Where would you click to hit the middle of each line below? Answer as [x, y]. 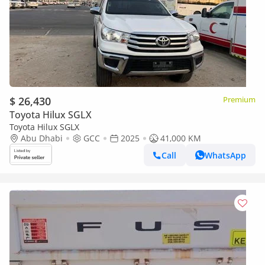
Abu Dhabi [42, 138]
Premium [239, 99]
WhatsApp [225, 155]
